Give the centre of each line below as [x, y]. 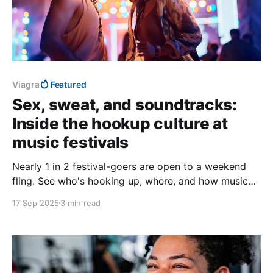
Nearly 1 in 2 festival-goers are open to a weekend [129, 166]
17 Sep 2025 [36, 203]
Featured [69, 84]
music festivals [71, 142]
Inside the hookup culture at [120, 123]
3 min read [80, 203]
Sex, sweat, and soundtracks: [125, 104]
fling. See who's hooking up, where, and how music [130, 181]
